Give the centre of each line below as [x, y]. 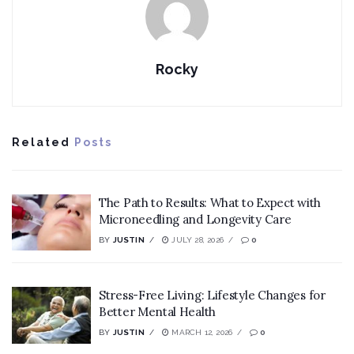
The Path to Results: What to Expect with [210, 202]
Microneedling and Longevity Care [195, 219]
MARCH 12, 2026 [201, 333]
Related [41, 142]
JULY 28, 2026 [197, 239]
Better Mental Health [157, 312]
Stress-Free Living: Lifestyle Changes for [212, 296]
